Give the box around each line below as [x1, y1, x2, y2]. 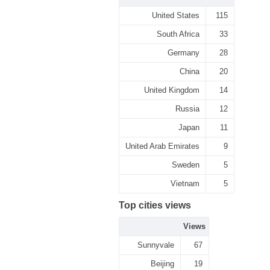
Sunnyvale [137, 240, 174, 250]
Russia [175, 104, 199, 113]
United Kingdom [144, 86, 199, 95]
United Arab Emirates [125, 142, 199, 151]
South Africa [157, 30, 199, 39]
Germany [168, 48, 199, 57]
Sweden [172, 160, 199, 169]
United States [152, 11, 199, 20]
